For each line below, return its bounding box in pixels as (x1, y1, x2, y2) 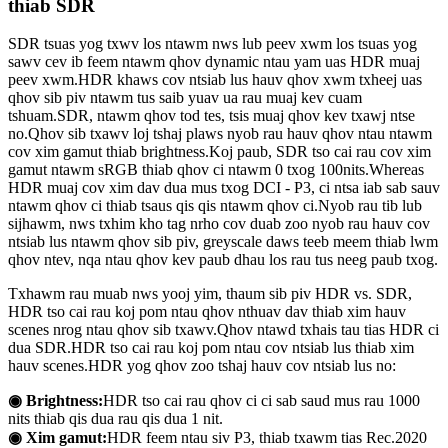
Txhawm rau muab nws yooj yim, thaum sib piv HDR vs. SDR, (8, 285, 412, 303)
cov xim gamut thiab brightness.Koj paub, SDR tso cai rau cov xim (8, 143, 431, 161)
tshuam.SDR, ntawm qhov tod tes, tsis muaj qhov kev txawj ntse (8, 107, 415, 125)
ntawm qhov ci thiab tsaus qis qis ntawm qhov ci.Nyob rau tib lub (8, 197, 422, 215)
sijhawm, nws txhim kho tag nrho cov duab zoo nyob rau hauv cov (8, 215, 430, 233)
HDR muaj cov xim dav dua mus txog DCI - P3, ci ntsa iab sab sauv (8, 179, 440, 197)
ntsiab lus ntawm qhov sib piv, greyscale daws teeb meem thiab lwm (8, 233, 438, 251)
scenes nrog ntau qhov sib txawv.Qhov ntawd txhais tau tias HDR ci (8, 321, 439, 339)
